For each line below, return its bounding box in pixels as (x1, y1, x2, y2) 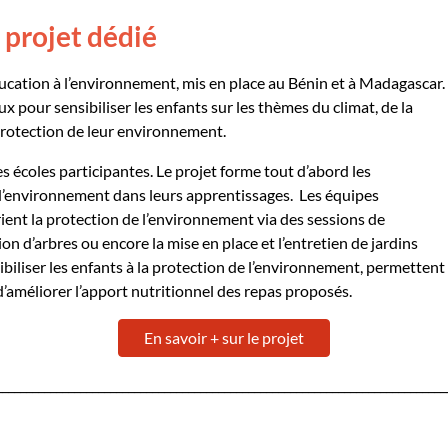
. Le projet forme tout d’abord (150, 161, 349, 180)
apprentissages (186, 185, 290, 204)
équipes (322, 185, 379, 204)
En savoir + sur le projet (144, 328, 304, 347)
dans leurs (110, 185, 186, 204)
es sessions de (289, 209, 385, 228)
